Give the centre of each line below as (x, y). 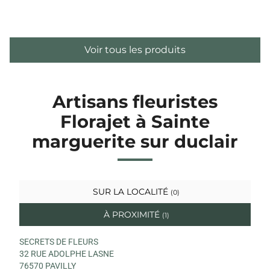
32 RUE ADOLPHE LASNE (67, 253)
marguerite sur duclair (135, 141)
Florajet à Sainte (135, 121)
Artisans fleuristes (135, 101)
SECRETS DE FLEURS (59, 241)
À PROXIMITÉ (131, 214)
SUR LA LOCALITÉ (130, 191)
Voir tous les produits (135, 49)
